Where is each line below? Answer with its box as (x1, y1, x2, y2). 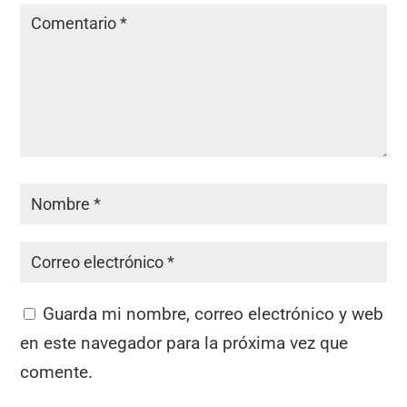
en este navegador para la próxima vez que (20, 332, 349, 353)
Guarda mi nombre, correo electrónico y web (43, 303, 384, 324)
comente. (20, 361, 94, 382)
